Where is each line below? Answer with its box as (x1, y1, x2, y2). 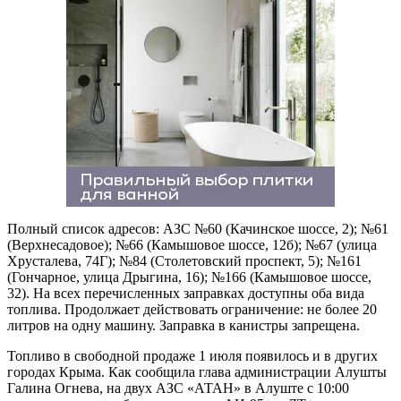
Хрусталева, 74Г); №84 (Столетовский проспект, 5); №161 (7, 252, 362, 269)
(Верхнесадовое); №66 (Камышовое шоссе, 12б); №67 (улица (7, 236, 377, 252)
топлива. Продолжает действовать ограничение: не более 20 (7, 301, 377, 317)
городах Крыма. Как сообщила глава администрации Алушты (7, 363, 387, 380)
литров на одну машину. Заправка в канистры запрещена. (7, 317, 360, 333)
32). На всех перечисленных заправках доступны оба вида (7, 285, 364, 301)
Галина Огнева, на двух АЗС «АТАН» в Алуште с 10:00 (7, 380, 349, 396)
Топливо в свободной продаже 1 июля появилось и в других (7, 347, 378, 363)
